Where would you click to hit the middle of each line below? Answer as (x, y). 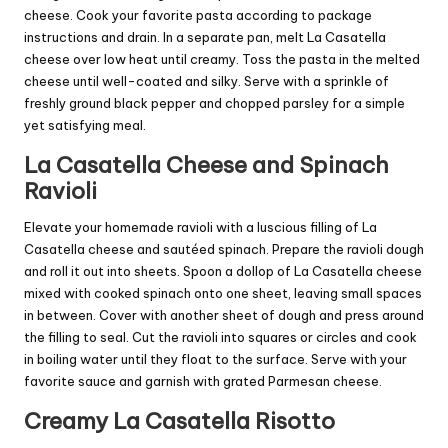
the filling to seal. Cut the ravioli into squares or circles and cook (220, 336)
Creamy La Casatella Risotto (179, 420)
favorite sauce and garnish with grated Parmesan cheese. (203, 380)
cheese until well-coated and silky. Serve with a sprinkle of (206, 80)
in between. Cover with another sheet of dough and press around (224, 314)
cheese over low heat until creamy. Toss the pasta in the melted (222, 58)
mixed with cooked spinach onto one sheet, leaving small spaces (223, 292)
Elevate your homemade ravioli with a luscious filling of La (200, 226)
